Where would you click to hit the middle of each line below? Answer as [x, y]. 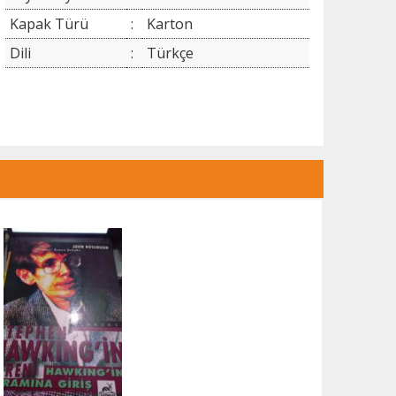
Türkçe [170, 53]
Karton [169, 23]
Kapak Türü [49, 23]
